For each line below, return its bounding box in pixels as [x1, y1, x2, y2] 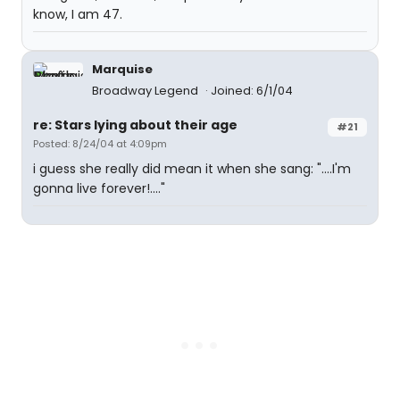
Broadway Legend [92, 82, 201, 99]
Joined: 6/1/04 [211, 82, 293, 99]
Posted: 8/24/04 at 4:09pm [33, 137, 167, 151]
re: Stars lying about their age [33, 116, 237, 134]
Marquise [92, 61, 153, 78]
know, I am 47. [33, 5, 122, 23]
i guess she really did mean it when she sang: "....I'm [33, 160, 351, 178]
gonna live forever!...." [33, 179, 165, 197]
